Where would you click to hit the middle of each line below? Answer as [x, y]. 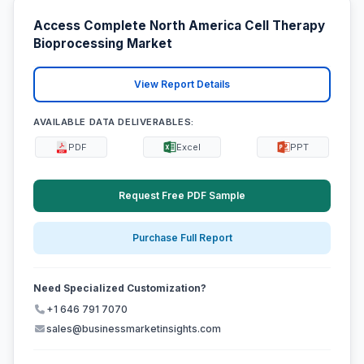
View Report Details [182, 84]
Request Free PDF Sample [182, 195]
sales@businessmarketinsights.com [134, 329]
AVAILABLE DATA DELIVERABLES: [114, 121]
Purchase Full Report [182, 238]
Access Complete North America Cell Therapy [179, 26]
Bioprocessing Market [103, 44]
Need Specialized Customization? [120, 288]
